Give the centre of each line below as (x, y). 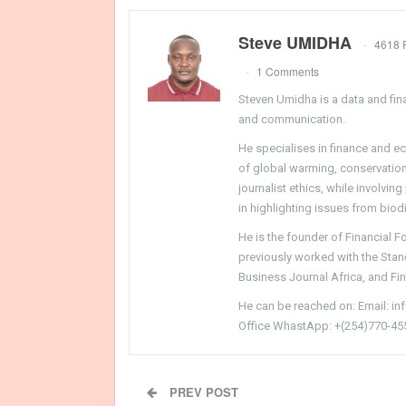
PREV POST (202, 391)
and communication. (292, 119)
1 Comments (288, 71)
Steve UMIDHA (295, 42)
